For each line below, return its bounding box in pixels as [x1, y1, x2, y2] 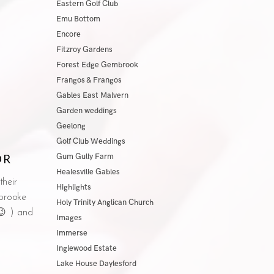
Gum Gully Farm [56, 152, 114, 161]
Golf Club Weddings [56, 136, 125, 146]
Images [56, 213, 82, 223]
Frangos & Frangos [56, 75, 122, 85]
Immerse [56, 228, 87, 238]
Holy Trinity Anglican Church [56, 198, 154, 207]
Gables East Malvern [56, 91, 128, 100]
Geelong [56, 121, 86, 131]
